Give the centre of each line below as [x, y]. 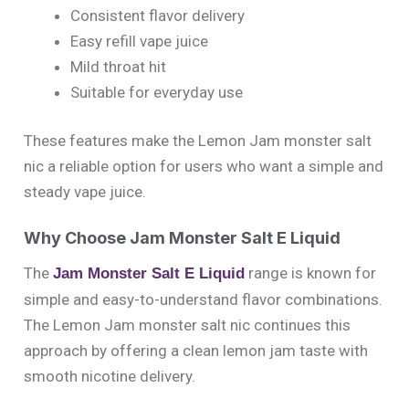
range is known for [310, 273]
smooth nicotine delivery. [110, 377]
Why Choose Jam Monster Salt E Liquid [182, 237]
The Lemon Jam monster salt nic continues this [187, 325]
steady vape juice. [85, 192]
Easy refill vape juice [139, 41]
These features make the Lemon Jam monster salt [198, 141]
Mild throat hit [118, 66]
